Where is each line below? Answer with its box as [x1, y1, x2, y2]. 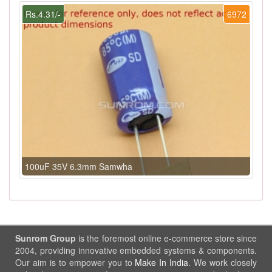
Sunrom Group [15, 231, 76, 244]
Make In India [135, 256, 189, 268]
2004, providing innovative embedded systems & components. [15, 243, 257, 256]
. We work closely [188, 256, 257, 268]
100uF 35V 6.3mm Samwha [25, 160, 132, 172]
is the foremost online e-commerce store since [76, 231, 257, 244]
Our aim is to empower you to [15, 256, 135, 268]
